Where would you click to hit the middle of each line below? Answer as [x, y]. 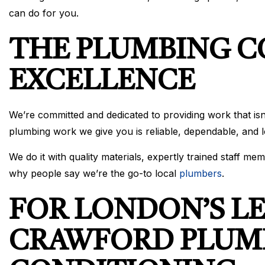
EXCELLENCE [102, 83]
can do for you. [44, 13]
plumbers [201, 174]
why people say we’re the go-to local [94, 174]
